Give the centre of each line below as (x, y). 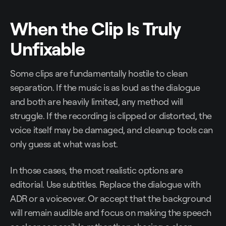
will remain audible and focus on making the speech (111, 213)
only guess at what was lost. (64, 144)
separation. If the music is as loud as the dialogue (105, 88)
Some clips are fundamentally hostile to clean (99, 73)
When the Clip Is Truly (95, 29)
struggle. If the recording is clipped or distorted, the (111, 116)
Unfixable (47, 49)
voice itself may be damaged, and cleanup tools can (112, 130)
